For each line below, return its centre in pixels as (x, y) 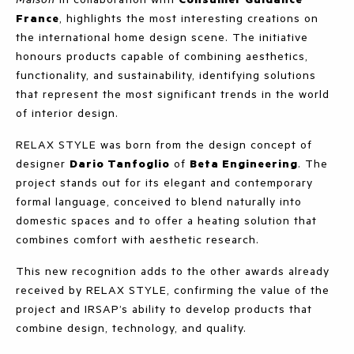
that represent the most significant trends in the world (173, 94)
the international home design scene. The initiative (162, 37)
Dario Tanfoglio (120, 164)
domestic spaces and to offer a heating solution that (166, 220)
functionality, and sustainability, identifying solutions (166, 75)
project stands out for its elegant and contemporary (164, 183)
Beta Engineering (244, 164)
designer (43, 164)
